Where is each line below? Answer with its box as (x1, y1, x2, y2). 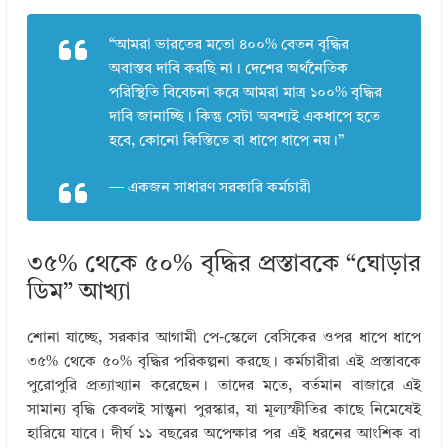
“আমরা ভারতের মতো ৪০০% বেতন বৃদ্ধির (108, 38, 349, 54)
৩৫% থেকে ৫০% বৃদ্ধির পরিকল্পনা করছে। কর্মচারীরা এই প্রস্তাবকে (26, 354, 422, 370)
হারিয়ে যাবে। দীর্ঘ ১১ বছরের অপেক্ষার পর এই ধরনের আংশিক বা (26, 426, 422, 442)
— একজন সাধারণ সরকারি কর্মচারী (108, 180, 311, 196)
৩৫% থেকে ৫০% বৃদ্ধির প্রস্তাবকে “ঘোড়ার (26, 252, 422, 277)
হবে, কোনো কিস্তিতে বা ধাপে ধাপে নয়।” (108, 134, 344, 150)
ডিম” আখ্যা (26, 280, 131, 305)
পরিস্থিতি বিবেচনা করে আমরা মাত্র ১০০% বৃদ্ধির (108, 86, 382, 102)
